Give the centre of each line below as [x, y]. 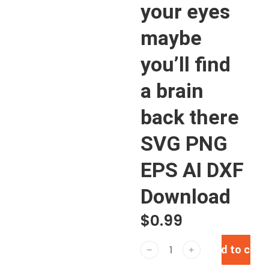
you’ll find [186, 64]
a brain [172, 91]
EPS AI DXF [192, 170]
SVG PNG [184, 144]
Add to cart [236, 249]
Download [186, 196]
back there [190, 117]
